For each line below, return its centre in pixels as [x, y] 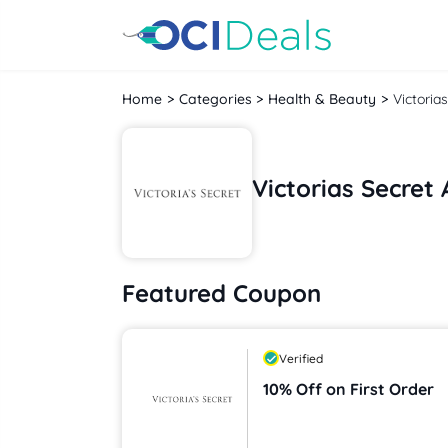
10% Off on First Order [348, 389]
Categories [215, 99]
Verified [301, 358]
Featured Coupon [221, 293]
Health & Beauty [322, 99]
